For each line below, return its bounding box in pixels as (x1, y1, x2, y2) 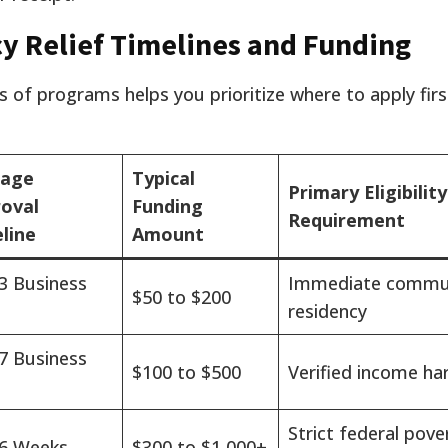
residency (288, 299, 367, 324)
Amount (132, 222, 204, 247)
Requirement (288, 208, 405, 233)
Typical (132, 166, 195, 191)
